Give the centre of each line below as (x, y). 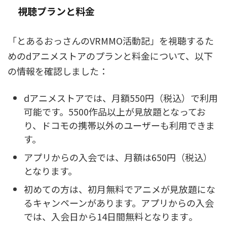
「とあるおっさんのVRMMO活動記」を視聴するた (111, 41)
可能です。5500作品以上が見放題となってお (115, 111)
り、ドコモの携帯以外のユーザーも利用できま (119, 125)
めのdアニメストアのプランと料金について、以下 (110, 56)
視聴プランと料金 (56, 11)
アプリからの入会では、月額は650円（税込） (118, 157)
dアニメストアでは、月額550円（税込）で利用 (121, 98)
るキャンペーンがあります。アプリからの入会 (119, 202)
